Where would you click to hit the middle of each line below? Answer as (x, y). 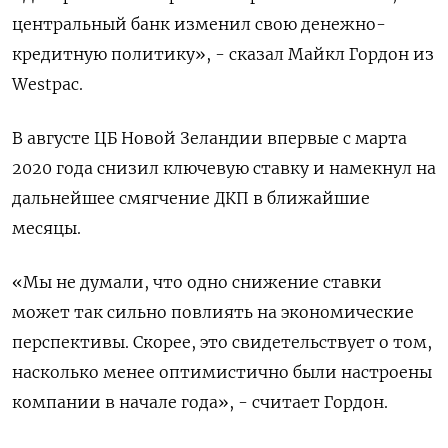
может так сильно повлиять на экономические (213, 312)
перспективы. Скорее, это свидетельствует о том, (222, 342)
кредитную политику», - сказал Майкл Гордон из (223, 54)
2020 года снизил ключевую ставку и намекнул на (224, 168)
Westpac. (47, 84)
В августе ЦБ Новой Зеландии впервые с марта (209, 138)
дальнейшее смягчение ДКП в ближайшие (191, 198)
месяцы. (46, 228)
